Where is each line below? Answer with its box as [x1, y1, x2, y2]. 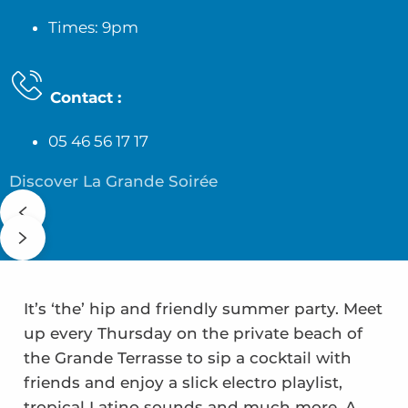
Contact [46, 87, 117, 107]
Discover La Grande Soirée [9, 171, 218, 190]
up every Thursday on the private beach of [23, 323, 362, 342]
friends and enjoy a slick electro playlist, [23, 372, 342, 392]
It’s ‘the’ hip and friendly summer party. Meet [23, 299, 382, 318]
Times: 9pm [47, 17, 138, 36]
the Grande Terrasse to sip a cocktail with [23, 348, 352, 367]
